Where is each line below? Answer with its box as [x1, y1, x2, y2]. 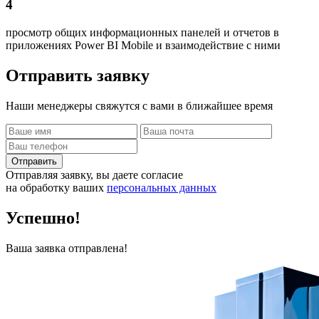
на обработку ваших [6, 181, 107, 194]
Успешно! [6, 208, 80, 227]
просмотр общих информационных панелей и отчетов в [6, 26, 279, 39]
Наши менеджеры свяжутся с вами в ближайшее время [6, 99, 273, 112]
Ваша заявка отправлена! [6, 241, 127, 254]
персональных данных [107, 181, 216, 194]
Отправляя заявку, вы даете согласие [6, 168, 183, 181]
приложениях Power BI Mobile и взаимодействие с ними [6, 39, 281, 52]
